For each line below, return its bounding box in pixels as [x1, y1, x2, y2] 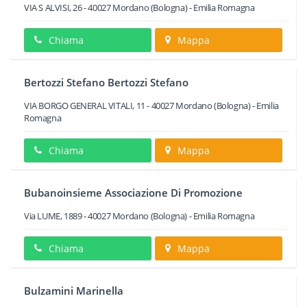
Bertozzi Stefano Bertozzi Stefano [24, 75, 188, 89]
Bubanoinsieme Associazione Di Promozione [24, 186, 243, 199]
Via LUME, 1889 [24, 210, 82, 222]
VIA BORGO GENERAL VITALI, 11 [24, 99, 145, 112]
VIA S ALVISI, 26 [24, 1, 82, 14]
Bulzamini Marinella [24, 284, 123, 297]
